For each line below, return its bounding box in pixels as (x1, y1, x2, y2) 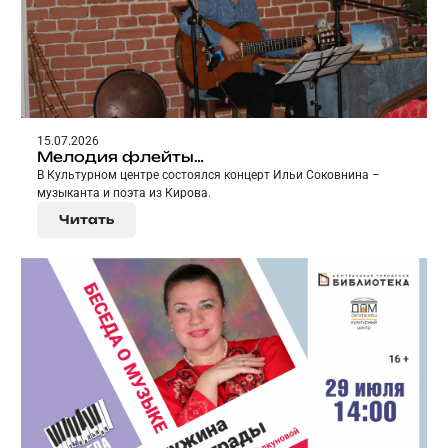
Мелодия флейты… (37, 147, 204, 165)
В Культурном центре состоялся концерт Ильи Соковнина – (37, 167, 380, 182)
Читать (59, 211, 114, 227)
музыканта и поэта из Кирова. (37, 185, 211, 200)
